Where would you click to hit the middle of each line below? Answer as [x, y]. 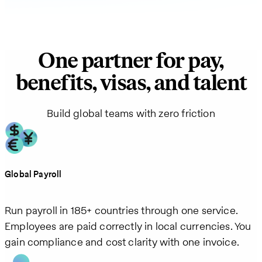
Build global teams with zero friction [131, 113]
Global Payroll [33, 174]
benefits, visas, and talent [131, 84]
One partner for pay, [131, 61]
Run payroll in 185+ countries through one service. [121, 211]
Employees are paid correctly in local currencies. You [128, 226]
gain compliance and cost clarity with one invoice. [122, 242]
